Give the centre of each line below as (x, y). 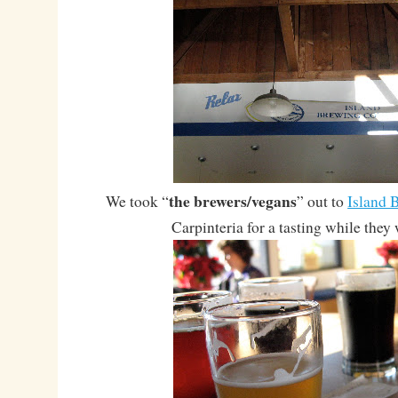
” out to (322, 201)
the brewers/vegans (233, 200)
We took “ (138, 201)
